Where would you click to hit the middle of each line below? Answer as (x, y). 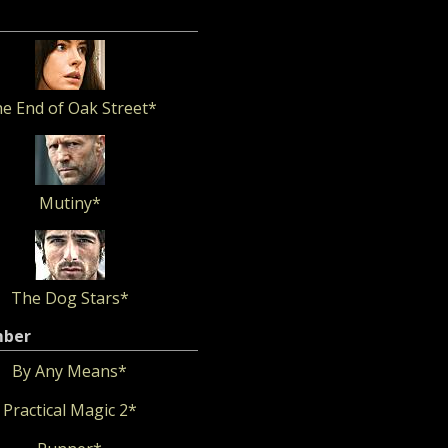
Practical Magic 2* (69, 410)
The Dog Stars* (69, 298)
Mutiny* (69, 203)
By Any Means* (69, 371)
